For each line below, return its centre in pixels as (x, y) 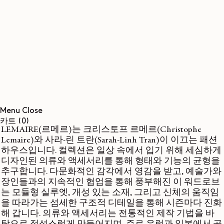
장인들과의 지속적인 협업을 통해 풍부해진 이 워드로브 (110, 182)
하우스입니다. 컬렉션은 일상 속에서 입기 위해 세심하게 (111, 151)
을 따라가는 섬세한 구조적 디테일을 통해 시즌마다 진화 (111, 203)
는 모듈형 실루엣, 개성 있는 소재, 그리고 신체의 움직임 (110, 193)
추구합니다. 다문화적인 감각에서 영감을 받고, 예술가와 (111, 172)
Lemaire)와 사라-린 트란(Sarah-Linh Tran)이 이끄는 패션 (109, 140)
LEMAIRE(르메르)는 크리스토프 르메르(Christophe (101, 130)
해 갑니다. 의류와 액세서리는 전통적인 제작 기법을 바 (108, 214)
